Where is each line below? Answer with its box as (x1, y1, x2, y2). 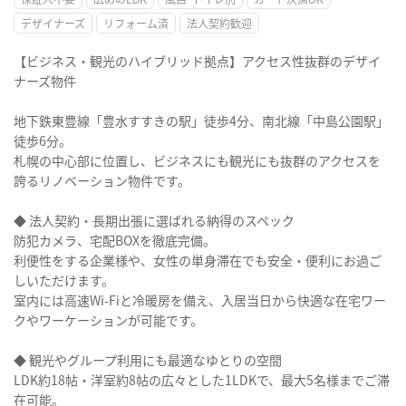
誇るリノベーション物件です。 (14, 171, 190, 189)
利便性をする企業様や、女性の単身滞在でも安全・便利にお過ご (14, 251, 382, 269)
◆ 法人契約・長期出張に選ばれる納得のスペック (14, 211, 295, 229)
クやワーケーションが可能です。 (14, 311, 203, 329)
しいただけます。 (14, 271, 114, 289)
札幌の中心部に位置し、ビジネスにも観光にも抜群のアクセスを (14, 151, 381, 169)
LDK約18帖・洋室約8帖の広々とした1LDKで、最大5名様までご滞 (14, 371, 390, 389)
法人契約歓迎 (187, 15, 252, 31)
